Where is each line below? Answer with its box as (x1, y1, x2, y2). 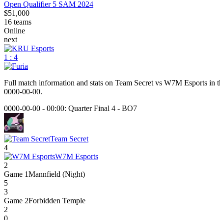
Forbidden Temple (28, 196, 85, 205)
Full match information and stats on (4, 78, 115, 87)
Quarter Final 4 (68, 104, 115, 112)
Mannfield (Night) (28, 169, 85, 178)
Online (4, 26, 25, 35)
